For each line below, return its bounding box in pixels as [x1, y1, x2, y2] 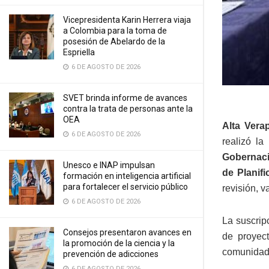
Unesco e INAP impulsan [63, 160, 155, 170]
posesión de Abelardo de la [63, 37, 165, 46]
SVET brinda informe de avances [63, 93, 187, 103]
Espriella [63, 47, 95, 57]
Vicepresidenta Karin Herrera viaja [63, 15, 191, 25]
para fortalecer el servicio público [63, 182, 188, 192]
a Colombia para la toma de [63, 26, 167, 35]
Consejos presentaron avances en [63, 228, 192, 237]
